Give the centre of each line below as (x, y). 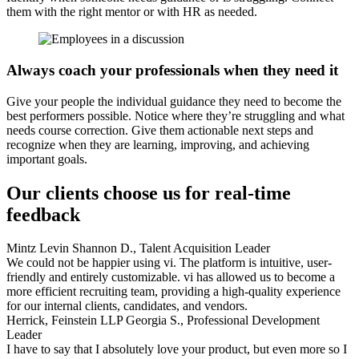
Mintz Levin (38, 248)
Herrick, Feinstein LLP (65, 321)
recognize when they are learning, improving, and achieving (158, 144)
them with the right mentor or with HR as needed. (132, 12)
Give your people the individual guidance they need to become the (174, 101)
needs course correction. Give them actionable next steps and (160, 130)
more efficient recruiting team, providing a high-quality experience (173, 292)
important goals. (47, 159)
